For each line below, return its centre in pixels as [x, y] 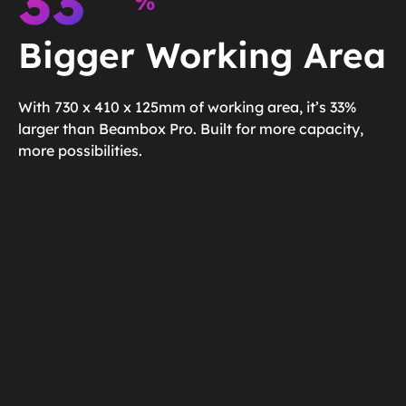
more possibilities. [80, 150]
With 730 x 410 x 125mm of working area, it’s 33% [187, 106]
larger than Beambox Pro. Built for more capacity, [191, 128]
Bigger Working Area [202, 55]
